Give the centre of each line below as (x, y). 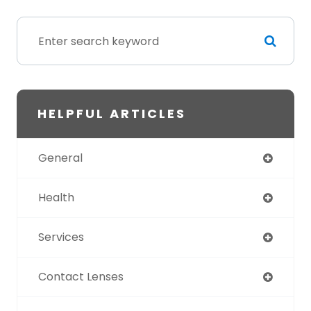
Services (61, 237)
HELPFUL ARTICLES (112, 114)
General (60, 158)
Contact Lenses (81, 277)
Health (56, 198)
